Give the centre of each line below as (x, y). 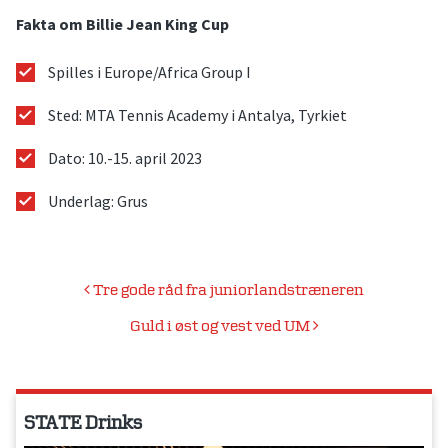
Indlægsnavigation (120, 294)
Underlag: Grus (98, 201)
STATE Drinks (83, 424)
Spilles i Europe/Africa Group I (149, 71)
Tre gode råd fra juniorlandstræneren (227, 291)
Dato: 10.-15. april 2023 (125, 158)
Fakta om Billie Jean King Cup (122, 23)
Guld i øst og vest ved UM (221, 327)
